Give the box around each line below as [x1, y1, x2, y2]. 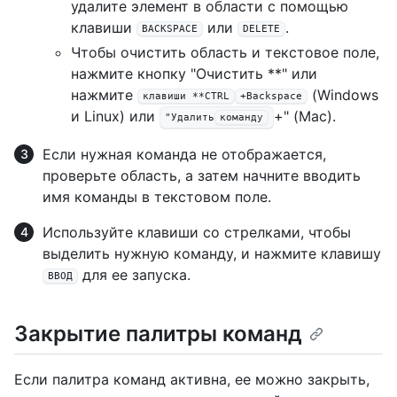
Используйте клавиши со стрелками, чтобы [43, 223, 351, 242]
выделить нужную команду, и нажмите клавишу [43, 245, 381, 263]
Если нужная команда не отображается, [43, 145, 326, 164]
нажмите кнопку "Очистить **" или [71, 65, 317, 83]
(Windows [307, 86, 378, 105]
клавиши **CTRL [143, 90, 230, 103]
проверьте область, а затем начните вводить [43, 167, 361, 185]
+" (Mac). [274, 107, 336, 126]
